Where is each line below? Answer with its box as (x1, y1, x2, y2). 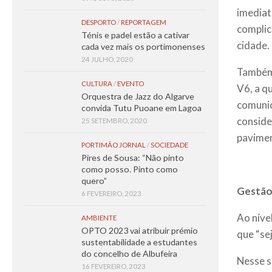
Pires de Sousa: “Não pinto (81, 152, 184, 163)
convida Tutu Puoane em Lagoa (81, 103, 202, 113)
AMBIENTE (81, 214, 117, 222)
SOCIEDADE (151, 141, 188, 149)
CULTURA (81, 80, 112, 87)
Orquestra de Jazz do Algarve (81, 91, 194, 101)
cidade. (237, 39, 270, 52)
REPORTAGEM (121, 18, 166, 26)
